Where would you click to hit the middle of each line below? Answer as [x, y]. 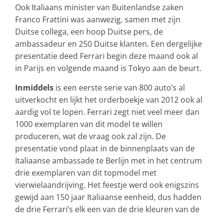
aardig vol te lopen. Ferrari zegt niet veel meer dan [107, 112]
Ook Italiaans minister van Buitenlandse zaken [99, 7]
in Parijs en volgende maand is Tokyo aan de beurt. [108, 68]
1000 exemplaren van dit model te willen [89, 124]
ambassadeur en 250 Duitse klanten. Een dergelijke [109, 44]
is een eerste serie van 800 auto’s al [120, 87]
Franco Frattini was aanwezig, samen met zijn [98, 19]
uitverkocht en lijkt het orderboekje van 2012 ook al [109, 100]
